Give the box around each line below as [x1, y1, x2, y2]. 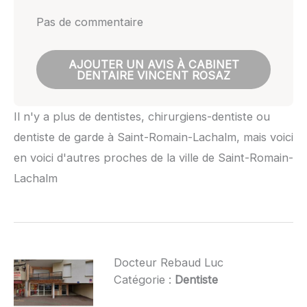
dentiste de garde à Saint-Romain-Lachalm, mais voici [14, 130, 293, 144]
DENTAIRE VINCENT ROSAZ [77, 68, 230, 82]
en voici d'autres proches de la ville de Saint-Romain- [14, 150, 293, 164]
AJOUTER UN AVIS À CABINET [68, 57, 239, 71]
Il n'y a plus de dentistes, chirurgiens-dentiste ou [14, 109, 270, 123]
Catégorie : [113, 273, 175, 287]
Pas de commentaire [36, 15, 143, 29]
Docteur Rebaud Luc [113, 256, 223, 270]
